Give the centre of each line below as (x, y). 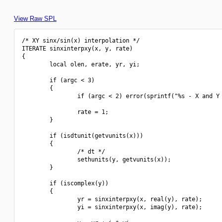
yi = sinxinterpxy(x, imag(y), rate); (112, 207)
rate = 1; (65, 112)
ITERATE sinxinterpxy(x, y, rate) (77, 49)
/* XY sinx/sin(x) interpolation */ (81, 41)
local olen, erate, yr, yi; (81, 64)
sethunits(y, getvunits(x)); (96, 160)
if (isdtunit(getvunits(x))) (83, 136)
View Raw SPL (35, 19)
